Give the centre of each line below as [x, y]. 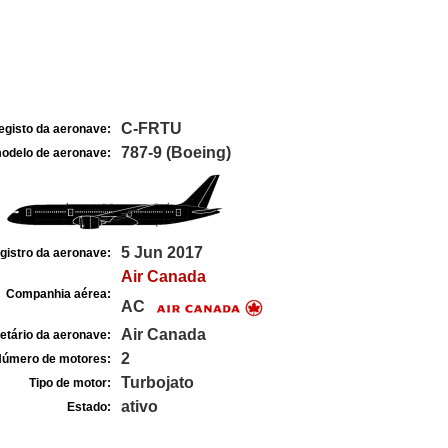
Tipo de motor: [69, 383]
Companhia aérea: [58, 294]
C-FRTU [151, 128]
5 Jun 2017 [161, 252]
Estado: [88, 407]
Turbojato [157, 382]
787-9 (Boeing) [175, 152]
